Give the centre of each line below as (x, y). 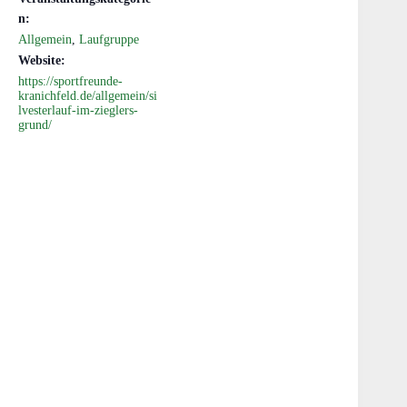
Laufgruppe (109, 40)
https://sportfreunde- (70, 81)
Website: (42, 60)
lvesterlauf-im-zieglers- (78, 110)
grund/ (35, 125)
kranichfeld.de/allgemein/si (88, 96)
